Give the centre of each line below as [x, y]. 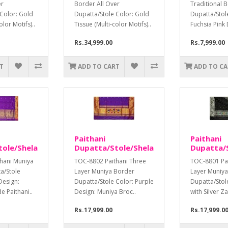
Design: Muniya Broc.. [105, 192]
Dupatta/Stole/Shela [114, 148]
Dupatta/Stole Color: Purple [114, 182]
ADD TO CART [99, 67]
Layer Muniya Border [104, 172]
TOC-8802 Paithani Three [110, 161]
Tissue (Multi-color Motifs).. [113, 24]
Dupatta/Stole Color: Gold [112, 14]
